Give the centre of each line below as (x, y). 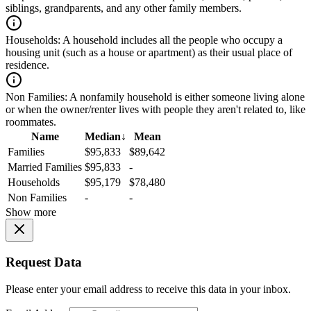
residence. (27, 65)
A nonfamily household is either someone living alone (186, 97)
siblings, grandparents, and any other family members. (124, 8)
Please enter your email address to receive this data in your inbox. (148, 289)
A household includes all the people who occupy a (171, 40)
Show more (31, 212)
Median (103, 137)
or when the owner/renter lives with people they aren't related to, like (155, 110)
